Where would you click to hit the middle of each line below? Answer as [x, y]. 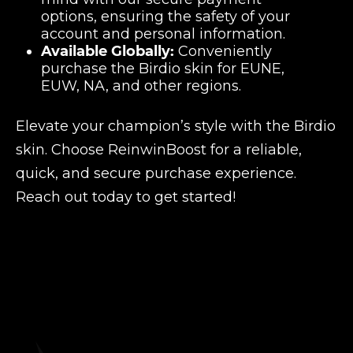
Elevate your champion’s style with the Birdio [176, 126]
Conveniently [223, 51]
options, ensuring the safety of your [165, 16]
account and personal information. [163, 33]
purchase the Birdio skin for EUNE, [163, 68]
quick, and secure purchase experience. [156, 173]
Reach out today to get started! [126, 197]
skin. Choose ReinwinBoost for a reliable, [159, 149]
